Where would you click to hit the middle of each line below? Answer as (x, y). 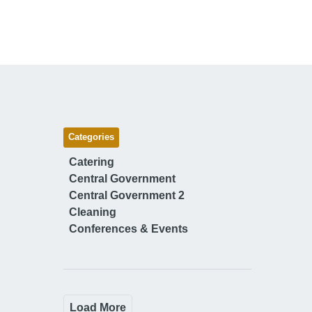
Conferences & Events (128, 228)
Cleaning (93, 212)
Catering (92, 162)
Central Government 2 (127, 195)
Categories (91, 137)
